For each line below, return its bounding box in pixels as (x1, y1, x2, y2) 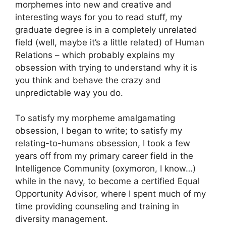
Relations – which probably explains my (15, 49, 175, 60)
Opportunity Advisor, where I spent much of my (15, 189, 206, 199)
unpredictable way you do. (15, 87, 123, 98)
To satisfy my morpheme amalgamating (15, 113, 175, 124)
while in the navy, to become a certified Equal (15, 176, 200, 187)
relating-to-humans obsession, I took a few (15, 138, 190, 149)
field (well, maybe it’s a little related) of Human (15, 37, 204, 47)
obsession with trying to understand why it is (15, 62, 197, 73)
